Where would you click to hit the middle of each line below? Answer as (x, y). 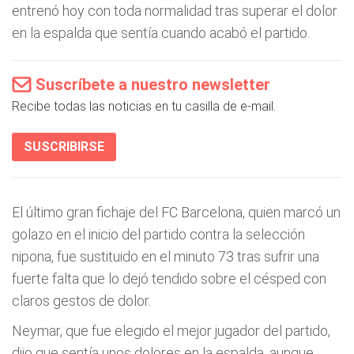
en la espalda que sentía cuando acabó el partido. (161, 33)
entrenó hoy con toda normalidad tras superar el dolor (175, 11)
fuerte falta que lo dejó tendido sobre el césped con (169, 279)
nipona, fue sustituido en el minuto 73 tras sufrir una (166, 256)
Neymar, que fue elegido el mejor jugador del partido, (171, 331)
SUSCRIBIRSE (64, 147)
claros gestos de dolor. (81, 301)
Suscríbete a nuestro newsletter (153, 85)
